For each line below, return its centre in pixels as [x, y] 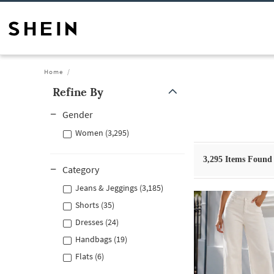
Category [81, 169]
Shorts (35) [95, 205]
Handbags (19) [101, 239]
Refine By [78, 92]
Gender [78, 114]
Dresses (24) [97, 222]
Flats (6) [90, 256]
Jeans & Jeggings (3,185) [119, 188]
